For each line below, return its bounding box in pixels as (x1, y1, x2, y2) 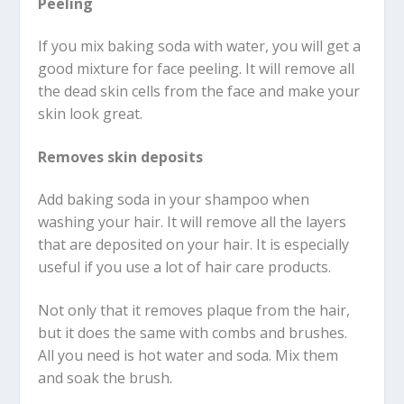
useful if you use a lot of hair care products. (38, 257, 332, 278)
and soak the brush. (38, 367, 173, 388)
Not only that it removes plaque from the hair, (38, 299, 351, 320)
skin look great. (38, 104, 143, 124)
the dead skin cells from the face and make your (38, 81, 361, 102)
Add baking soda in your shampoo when (38, 189, 310, 210)
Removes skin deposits (38, 146, 204, 167)
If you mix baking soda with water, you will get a (38, 36, 362, 57)
